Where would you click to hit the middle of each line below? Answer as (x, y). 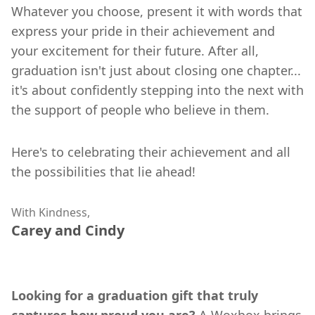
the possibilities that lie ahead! (103, 171)
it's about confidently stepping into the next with (157, 90)
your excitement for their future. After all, (135, 50)
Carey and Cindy (68, 230)
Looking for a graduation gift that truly (135, 295)
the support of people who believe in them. (140, 109)
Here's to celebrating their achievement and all (151, 152)
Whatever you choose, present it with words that (157, 11)
